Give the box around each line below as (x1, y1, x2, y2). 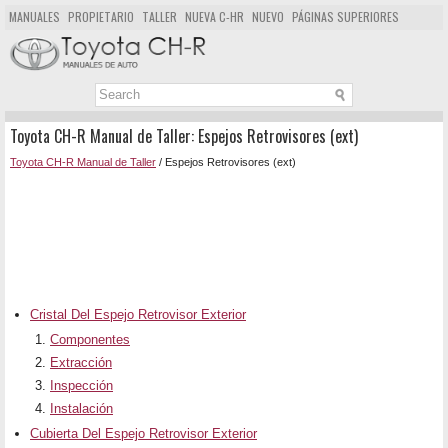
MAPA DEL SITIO (9, 32, 85, 49)
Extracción (50, 355, 112, 371)
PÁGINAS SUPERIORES (292, 8, 399, 25)
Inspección (50, 378, 113, 394)
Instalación (50, 401, 113, 417)
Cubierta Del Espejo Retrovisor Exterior (30, 426, 257, 442)
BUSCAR (93, 32, 134, 49)
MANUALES (9, 8, 60, 25)
